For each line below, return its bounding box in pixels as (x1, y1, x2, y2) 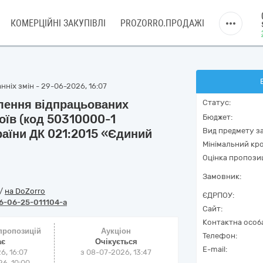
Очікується (95, 237, 137, 246)
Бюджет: (203, 113, 232, 122)
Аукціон (101, 227, 131, 235)
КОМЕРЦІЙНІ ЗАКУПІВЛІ (11, 18, 106, 29)
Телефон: (203, 231, 237, 240)
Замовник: (203, 172, 241, 181)
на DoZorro (5, 187, 45, 195)
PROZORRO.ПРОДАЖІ (120, 18, 204, 29)
